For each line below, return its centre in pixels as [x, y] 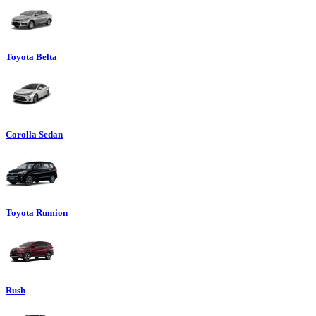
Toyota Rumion [37, 212]
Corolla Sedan [34, 135]
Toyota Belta [31, 57]
